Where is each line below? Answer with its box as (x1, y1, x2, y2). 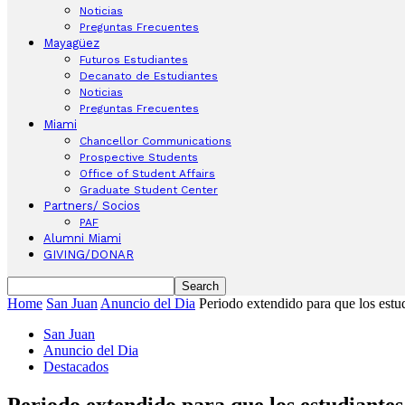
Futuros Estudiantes (80, 53, 188, 66)
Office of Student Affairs (80, 167, 215, 180)
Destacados (43, 359, 108, 374)
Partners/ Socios (43, 199, 140, 212)
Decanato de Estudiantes (80, 70, 218, 82)
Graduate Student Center (80, 184, 218, 196)
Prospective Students (80, 151, 198, 164)
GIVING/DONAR (43, 248, 134, 261)
